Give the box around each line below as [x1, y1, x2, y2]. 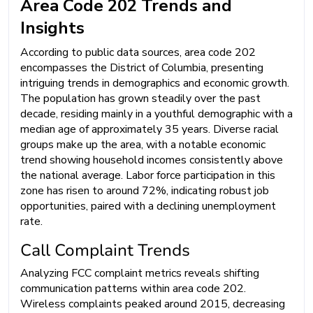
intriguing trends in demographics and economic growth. [20, 75, 289, 91]
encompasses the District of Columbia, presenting [20, 59, 263, 75]
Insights [20, 16, 85, 39]
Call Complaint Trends [20, 238, 190, 261]
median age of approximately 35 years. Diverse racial [20, 121, 279, 137]
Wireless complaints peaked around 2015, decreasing [20, 296, 285, 312]
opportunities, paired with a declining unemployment [20, 198, 276, 214]
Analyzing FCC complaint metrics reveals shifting [20, 265, 259, 281]
